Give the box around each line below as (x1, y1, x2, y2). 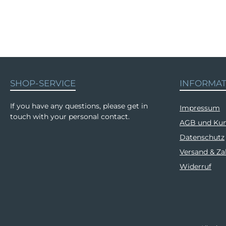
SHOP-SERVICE (10, 78, 76, 88)
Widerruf (180, 162, 211, 171)
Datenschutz (180, 133, 224, 142)
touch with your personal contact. (10, 112, 130, 121)
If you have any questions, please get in (10, 101, 148, 110)
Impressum (180, 103, 220, 112)
